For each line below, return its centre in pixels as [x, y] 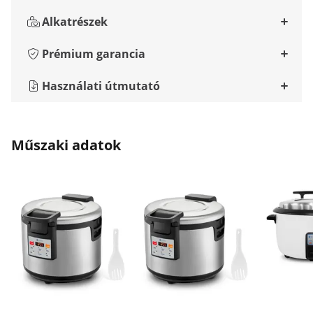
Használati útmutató [101, 86]
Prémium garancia [94, 54]
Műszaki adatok [66, 145]
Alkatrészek [75, 22]
